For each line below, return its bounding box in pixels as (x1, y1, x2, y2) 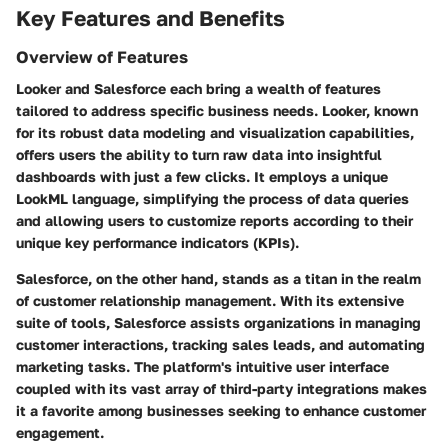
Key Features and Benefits (16, 4, 285, 31)
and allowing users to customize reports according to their (16, 212, 413, 230)
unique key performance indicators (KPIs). (16, 234, 299, 252)
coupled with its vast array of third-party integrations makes (16, 380, 427, 398)
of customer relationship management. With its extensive (16, 292, 404, 310)
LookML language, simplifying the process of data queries (16, 190, 409, 208)
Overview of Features (16, 47, 188, 67)
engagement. (16, 424, 104, 442)
